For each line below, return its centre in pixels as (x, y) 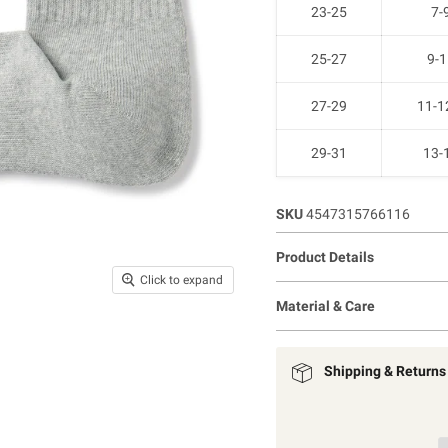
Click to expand (181, 280)
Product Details (324, 256)
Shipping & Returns (384, 370)
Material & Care (325, 305)
